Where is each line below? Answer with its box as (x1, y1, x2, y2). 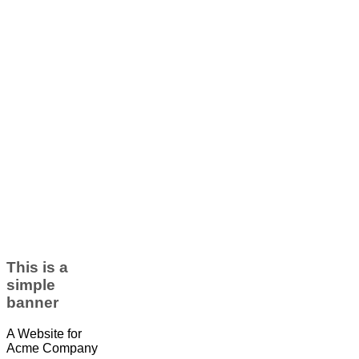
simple (6, 276, 55, 294)
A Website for (6, 326, 82, 341)
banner (6, 294, 58, 312)
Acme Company (6, 341, 98, 355)
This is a (6, 259, 68, 276)
